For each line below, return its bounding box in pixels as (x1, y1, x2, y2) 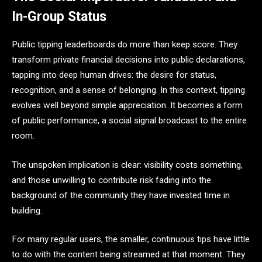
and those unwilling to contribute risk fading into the (12, 174, 211, 185)
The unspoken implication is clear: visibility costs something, (12, 159, 243, 170)
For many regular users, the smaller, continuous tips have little (12, 234, 250, 245)
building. (12, 205, 42, 216)
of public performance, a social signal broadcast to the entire (12, 115, 247, 126)
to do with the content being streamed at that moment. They (12, 249, 245, 260)
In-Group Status (12, 8, 106, 25)
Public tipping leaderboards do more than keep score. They (12, 39, 237, 50)
